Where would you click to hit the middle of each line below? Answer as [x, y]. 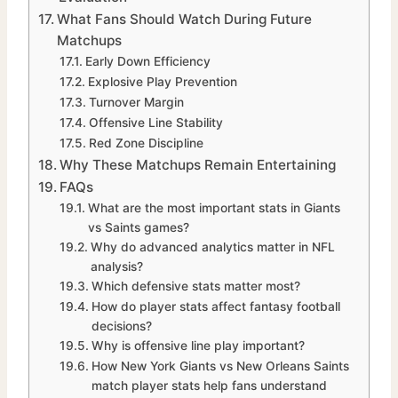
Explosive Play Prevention [162, 82]
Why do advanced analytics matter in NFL [212, 247]
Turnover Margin [136, 103]
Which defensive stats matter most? [195, 287]
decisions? [121, 326]
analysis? [116, 267]
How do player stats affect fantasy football [215, 307]
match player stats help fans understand [209, 386]
